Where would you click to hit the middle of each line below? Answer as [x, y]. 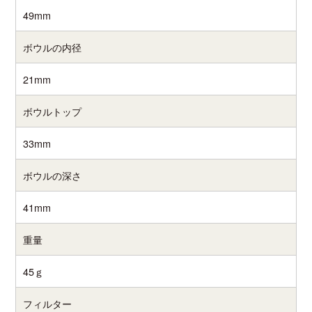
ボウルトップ [53, 111]
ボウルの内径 [53, 47]
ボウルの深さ [53, 175]
